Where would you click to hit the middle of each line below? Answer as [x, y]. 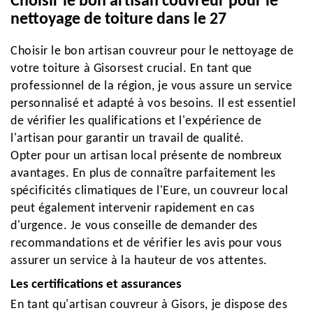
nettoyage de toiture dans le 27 [118, 20]
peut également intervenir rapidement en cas [133, 209]
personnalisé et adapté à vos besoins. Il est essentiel [153, 104]
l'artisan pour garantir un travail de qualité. [128, 139]
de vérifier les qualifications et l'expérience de [136, 121]
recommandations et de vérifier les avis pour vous [146, 243]
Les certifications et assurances [96, 285]
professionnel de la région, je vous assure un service [152, 86]
